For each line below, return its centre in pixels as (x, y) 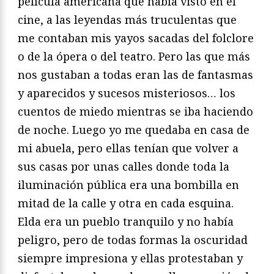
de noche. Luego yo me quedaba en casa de (134, 129)
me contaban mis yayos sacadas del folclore (136, 38)
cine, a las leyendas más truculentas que (127, 19)
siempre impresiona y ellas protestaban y (130, 258)
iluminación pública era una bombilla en (128, 184)
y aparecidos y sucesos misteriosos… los (127, 93)
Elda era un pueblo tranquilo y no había (126, 221)
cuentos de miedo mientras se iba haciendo (135, 111)
